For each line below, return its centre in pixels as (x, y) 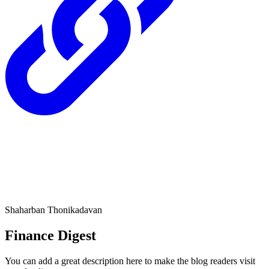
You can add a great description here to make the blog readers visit (130, 261)
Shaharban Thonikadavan (53, 210)
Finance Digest (50, 235)
